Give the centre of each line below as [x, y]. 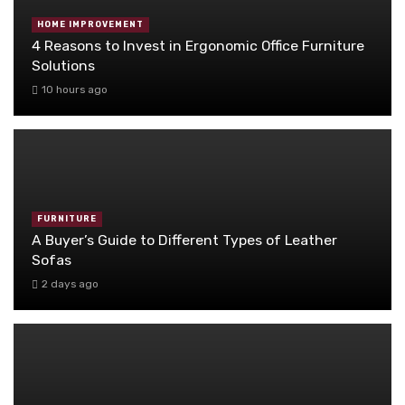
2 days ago [70, 284]
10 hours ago [74, 90]
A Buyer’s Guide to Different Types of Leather [184, 240]
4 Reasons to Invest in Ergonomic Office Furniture [198, 45]
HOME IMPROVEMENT [90, 25]
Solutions [63, 65]
